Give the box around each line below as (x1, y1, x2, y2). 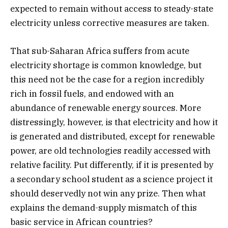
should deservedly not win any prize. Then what (10, 187, 206, 199)
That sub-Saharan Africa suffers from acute (10, 45, 189, 56)
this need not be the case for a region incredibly (10, 73, 204, 85)
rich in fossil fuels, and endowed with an (10, 88, 174, 99)
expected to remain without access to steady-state (10, 3, 213, 15)
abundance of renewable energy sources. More (10, 102, 201, 113)
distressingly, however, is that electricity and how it (10, 116, 218, 128)
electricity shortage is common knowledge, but (10, 59, 202, 71)
